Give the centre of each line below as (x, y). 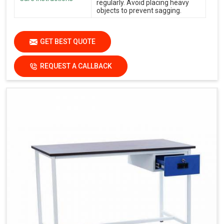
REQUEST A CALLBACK (76, 66)
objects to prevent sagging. (139, 11)
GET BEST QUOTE (68, 42)
